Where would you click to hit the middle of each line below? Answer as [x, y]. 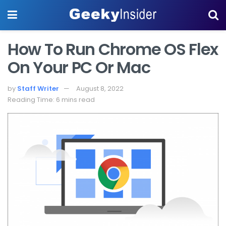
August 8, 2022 [100, 88]
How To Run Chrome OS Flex [113, 49]
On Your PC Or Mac [79, 67]
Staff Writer [38, 88]
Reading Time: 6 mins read [51, 99]
